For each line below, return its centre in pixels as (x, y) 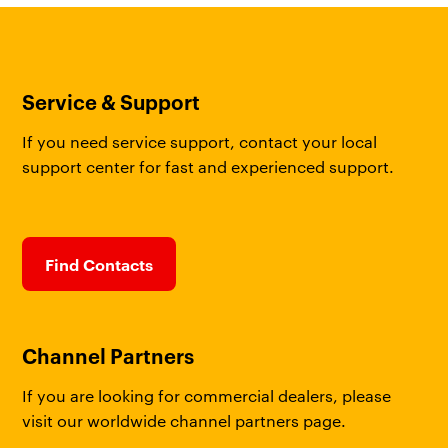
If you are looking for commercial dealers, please (207, 395)
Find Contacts (99, 264)
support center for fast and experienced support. (208, 166)
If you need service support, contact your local (200, 141)
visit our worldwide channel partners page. (184, 420)
